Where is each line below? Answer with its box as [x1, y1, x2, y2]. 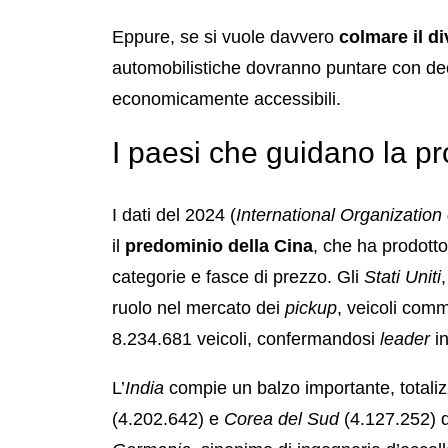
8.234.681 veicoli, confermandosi [112, 328, 380, 349]
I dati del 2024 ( [112, 204, 236, 225]
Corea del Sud [224, 408, 339, 429]
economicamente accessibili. [112, 88, 341, 109]
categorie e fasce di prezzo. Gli [112, 266, 364, 287]
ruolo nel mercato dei [112, 297, 285, 318]
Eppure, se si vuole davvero [112, 26, 339, 47]
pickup [285, 297, 337, 318]
